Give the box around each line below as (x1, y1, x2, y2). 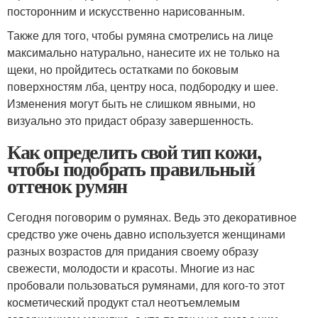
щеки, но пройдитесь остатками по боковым (7, 61, 238, 77)
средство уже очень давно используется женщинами (7, 226, 285, 242)
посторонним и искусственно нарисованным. (7, 3, 245, 19)
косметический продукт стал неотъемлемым (7, 294, 240, 310)
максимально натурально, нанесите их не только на (7, 44, 280, 60)
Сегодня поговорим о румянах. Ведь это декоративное (7, 209, 297, 225)
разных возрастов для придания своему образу (7, 243, 258, 259)
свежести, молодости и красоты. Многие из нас (7, 260, 255, 276)
